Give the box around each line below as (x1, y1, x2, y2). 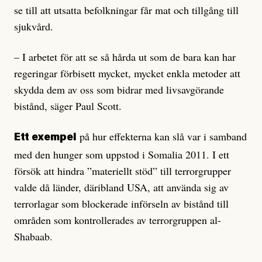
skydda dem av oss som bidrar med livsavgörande (14, 82, 224, 97)
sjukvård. (14, 19, 53, 34)
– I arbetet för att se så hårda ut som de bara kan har (14, 50, 236, 64)
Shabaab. (14, 229, 53, 244)
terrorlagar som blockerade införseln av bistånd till (14, 196, 229, 211)
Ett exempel (14, 133, 77, 144)
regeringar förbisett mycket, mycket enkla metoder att (14, 66, 240, 81)
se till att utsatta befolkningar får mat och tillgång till (14, 3, 239, 18)
